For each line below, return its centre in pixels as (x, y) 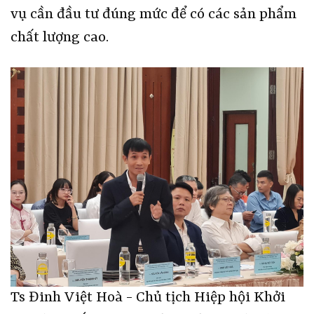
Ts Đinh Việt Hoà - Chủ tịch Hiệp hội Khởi (148, 298)
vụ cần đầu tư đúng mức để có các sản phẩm (153, 14)
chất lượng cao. (60, 37)
